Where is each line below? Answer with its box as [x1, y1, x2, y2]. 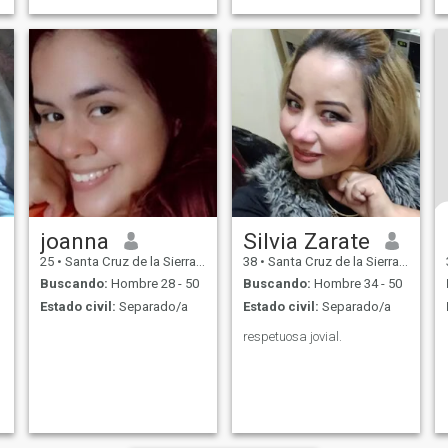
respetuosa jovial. [242, 328, 342, 344]
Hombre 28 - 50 [107, 276, 199, 292]
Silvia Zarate [242, 227, 370, 254]
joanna [39, 227, 109, 254]
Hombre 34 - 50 [310, 276, 402, 292]
